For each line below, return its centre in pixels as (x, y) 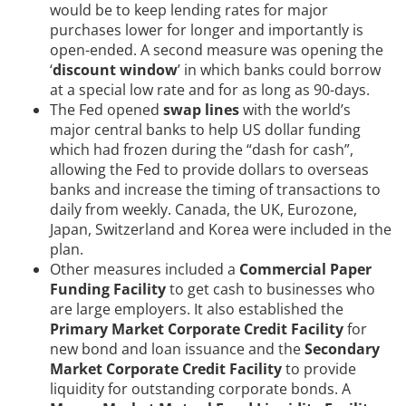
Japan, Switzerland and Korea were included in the (221, 230)
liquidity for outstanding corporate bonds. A (200, 389)
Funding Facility (108, 290)
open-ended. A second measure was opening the (217, 50)
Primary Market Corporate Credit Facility (197, 329)
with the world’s (295, 110)
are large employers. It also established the (197, 309)
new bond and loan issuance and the (177, 349)
